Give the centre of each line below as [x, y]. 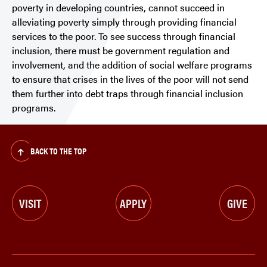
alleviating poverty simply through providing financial [124, 22]
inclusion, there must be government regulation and [121, 51]
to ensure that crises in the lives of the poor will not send [130, 79]
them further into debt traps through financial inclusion [128, 94]
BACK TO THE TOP [58, 151]
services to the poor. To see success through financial [124, 36]
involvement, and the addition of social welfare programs [132, 65]
